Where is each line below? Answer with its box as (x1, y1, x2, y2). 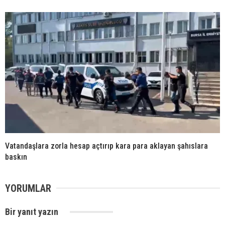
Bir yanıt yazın (5, 206, 60, 217)
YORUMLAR (5, 182, 51, 194)
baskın (5, 152, 27, 162)
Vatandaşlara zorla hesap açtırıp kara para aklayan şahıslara (5, 141, 208, 151)
